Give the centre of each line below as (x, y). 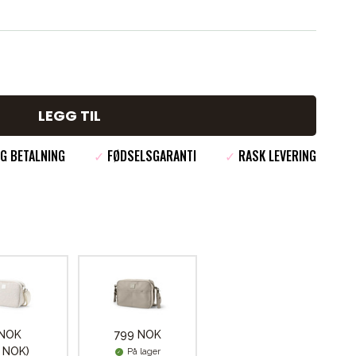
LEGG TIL (69, 116)
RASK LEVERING (276, 156)
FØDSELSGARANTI (150, 156)
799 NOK (137, 335)
